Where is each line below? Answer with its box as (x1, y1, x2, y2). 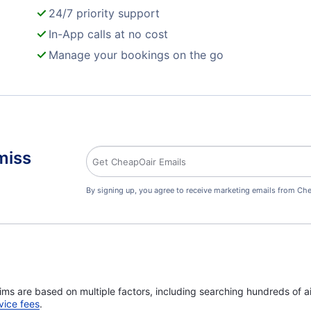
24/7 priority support (49, 6, 160, 20)
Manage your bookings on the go (49, 48, 224, 62)
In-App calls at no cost (49, 27, 168, 41)
